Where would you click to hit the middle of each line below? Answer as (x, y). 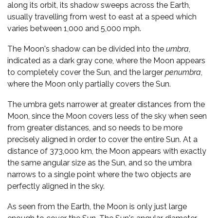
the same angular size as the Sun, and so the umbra (100, 163)
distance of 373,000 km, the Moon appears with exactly (107, 151)
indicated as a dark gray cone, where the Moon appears (106, 61)
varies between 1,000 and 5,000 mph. (74, 29)
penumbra (183, 73)
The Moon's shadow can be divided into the (87, 49)
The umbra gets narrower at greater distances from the (106, 105)
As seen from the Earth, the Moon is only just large (97, 207)
